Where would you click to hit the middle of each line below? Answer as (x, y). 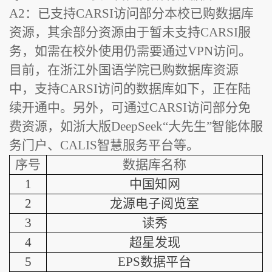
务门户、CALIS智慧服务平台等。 (104, 145)
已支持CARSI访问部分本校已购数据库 (146, 13)
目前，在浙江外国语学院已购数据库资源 (124, 70)
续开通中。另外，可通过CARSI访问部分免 (130, 107)
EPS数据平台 (155, 261)
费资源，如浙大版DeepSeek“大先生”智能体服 (136, 126)
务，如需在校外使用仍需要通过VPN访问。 (130, 51)
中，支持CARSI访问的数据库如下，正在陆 (130, 88)
